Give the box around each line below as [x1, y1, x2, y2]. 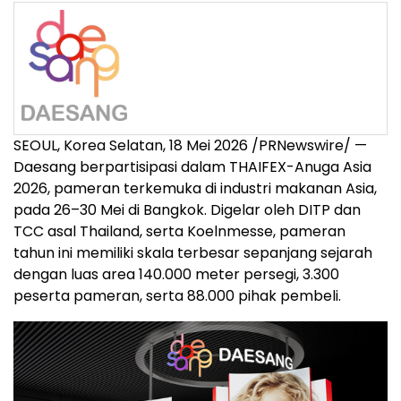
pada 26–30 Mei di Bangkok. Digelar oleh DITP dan [13, 199, 361, 220]
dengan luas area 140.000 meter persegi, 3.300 [13, 263, 339, 285]
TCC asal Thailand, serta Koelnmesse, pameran [13, 220, 346, 242]
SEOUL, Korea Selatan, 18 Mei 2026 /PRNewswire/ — [13, 134, 367, 156]
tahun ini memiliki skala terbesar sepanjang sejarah [13, 242, 372, 263]
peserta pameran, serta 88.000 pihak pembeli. [13, 285, 341, 306]
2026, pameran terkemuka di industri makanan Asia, [13, 177, 377, 199]
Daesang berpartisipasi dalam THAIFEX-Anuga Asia [13, 156, 371, 177]
